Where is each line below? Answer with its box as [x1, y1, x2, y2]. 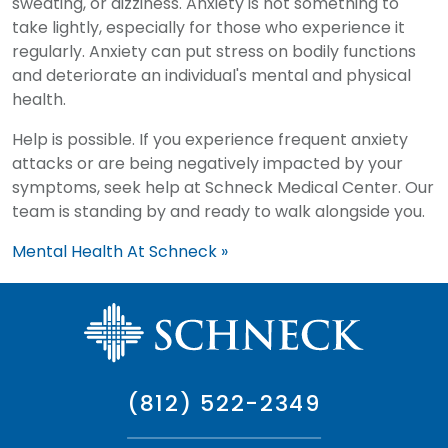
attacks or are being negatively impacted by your [12, 152, 403, 175]
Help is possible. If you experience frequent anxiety [12, 128, 408, 151]
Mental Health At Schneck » [12, 240, 228, 263]
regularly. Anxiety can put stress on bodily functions [12, 40, 416, 63]
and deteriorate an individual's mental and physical [12, 64, 411, 87]
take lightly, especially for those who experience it [12, 16, 405, 39]
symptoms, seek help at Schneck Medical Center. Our [12, 176, 434, 199]
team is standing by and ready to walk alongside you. [12, 200, 425, 223]
